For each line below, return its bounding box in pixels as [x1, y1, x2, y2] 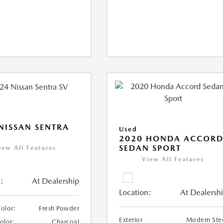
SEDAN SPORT [119, 143, 182, 153]
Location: [119, 188, 152, 197]
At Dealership [32, 176, 80, 186]
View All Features [142, 156, 205, 163]
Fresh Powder [39, 205, 80, 213]
